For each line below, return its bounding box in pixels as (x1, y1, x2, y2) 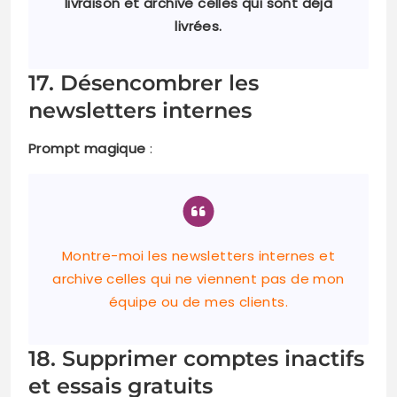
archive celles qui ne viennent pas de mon (52, 269, 345, 289)
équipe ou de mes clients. (109, 292, 288, 312)
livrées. (175, 17, 222, 36)
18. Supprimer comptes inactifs (28, 346, 364, 372)
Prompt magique (28, 139, 146, 159)
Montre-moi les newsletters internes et (61, 246, 336, 266)
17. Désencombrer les (28, 70, 259, 97)
